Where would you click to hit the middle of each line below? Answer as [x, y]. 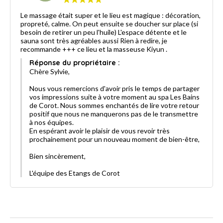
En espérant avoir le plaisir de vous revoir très [100, 130]
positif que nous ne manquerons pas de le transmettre [114, 113]
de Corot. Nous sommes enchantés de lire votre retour [114, 105]
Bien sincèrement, [58, 156]
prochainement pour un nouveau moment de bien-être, [114, 139]
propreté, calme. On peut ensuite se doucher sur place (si [109, 23]
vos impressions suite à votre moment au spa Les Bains [114, 97]
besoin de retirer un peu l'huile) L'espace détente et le [104, 32]
